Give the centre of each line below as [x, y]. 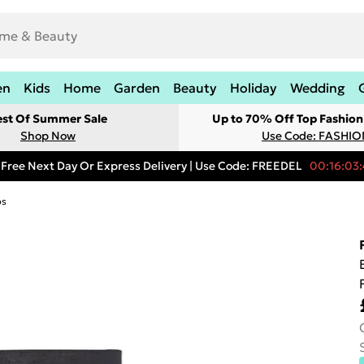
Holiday [253, 88]
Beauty [195, 88]
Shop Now [48, 136]
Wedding [318, 88]
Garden [137, 88]
